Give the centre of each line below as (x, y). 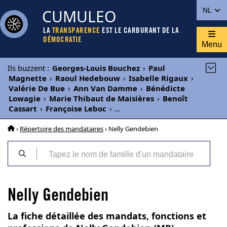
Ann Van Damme (105, 88)
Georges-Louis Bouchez (96, 68)
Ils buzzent (26, 68)
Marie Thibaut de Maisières (102, 98)
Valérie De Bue (37, 88)
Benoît (175, 98)
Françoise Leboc (76, 108)
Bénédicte (165, 88)
